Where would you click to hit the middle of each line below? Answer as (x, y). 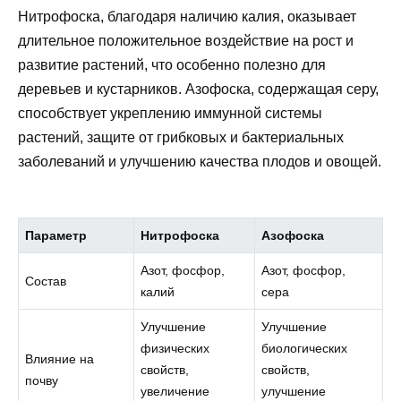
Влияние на (60, 358)
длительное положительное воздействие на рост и (186, 40)
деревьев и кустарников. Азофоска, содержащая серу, (198, 89)
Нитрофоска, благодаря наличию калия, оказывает (187, 16)
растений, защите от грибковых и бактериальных (181, 137)
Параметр (56, 235)
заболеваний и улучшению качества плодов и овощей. (200, 161)
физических (175, 348)
